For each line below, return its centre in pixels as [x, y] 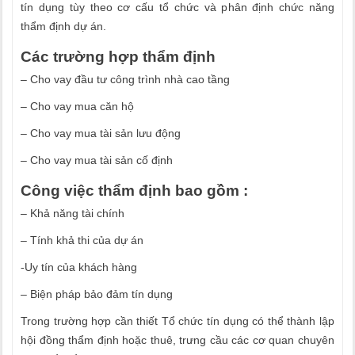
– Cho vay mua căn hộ [77, 106]
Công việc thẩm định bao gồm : [134, 191]
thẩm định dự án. [63, 26]
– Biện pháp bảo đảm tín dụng [97, 294]
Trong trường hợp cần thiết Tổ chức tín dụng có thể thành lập [177, 321]
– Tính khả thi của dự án [82, 240]
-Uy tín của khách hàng [79, 267]
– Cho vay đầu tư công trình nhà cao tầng [125, 79]
